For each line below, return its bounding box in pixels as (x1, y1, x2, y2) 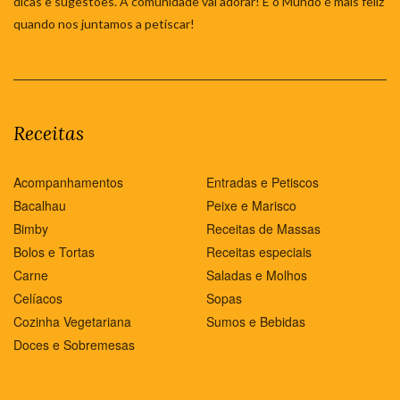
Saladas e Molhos (206, 265, 307, 284)
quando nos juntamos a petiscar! (13, 15, 195, 31)
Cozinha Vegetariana (13, 312, 131, 330)
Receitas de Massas (206, 219, 321, 237)
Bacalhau (13, 196, 66, 214)
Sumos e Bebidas (206, 312, 305, 330)
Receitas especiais (206, 242, 312, 261)
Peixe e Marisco (206, 196, 296, 214)
